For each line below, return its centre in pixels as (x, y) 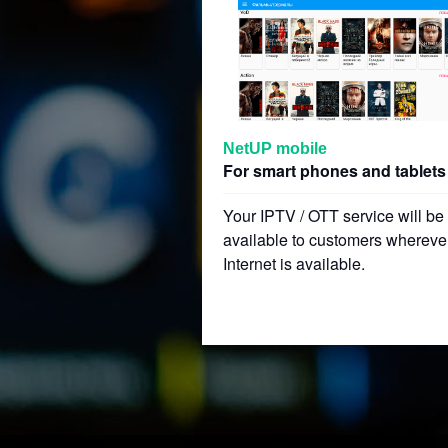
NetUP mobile (275, 148)
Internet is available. (294, 263)
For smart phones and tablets (334, 170)
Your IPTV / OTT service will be (333, 215)
